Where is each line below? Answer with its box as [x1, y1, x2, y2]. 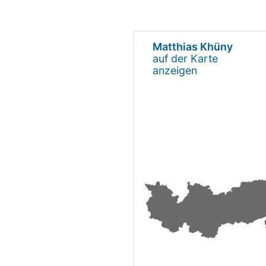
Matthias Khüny [153, 40, 233, 53]
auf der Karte [153, 52, 218, 65]
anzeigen [153, 64, 197, 77]
